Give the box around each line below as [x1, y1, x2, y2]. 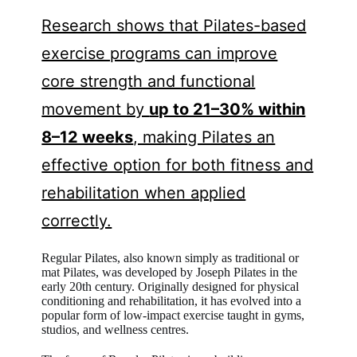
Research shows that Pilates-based [41, 15, 307, 35]
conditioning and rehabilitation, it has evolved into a [41, 293, 302, 308]
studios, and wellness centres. [41, 322, 190, 336]
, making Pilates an [133, 127, 276, 147]
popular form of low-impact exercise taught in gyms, [41, 308, 305, 322]
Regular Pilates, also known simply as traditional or [41, 250, 300, 265]
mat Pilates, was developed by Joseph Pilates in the [41, 265, 298, 279]
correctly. [41, 210, 112, 230]
